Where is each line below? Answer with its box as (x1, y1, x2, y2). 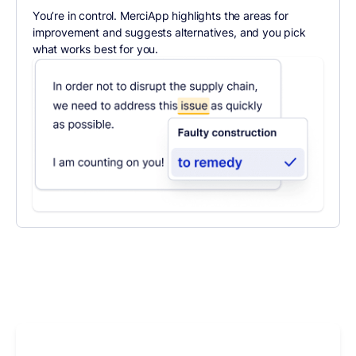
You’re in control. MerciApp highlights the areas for (32, 9, 288, 23)
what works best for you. (32, 42, 159, 56)
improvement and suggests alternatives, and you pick (32, 25, 306, 40)
